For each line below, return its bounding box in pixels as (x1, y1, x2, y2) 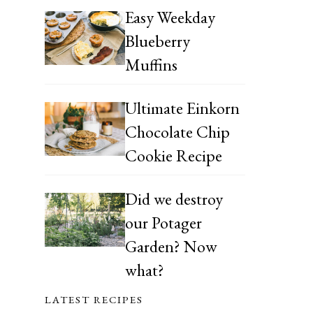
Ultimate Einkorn (124, 96, 240, 119)
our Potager (124, 211, 202, 233)
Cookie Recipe (124, 144, 222, 166)
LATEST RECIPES (44, 292, 143, 306)
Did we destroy (124, 187, 223, 210)
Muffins (124, 53, 177, 75)
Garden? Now (124, 235, 217, 257)
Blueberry (124, 29, 190, 52)
